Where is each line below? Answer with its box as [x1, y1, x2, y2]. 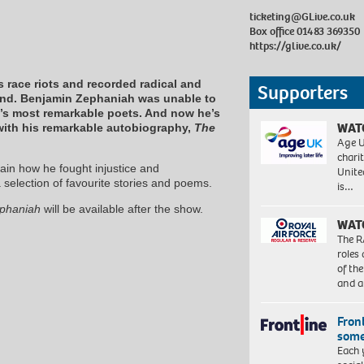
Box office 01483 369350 [249, 23, 361, 39]
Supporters [258, 80, 349, 105]
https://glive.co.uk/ [249, 37, 342, 54]
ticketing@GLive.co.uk [249, 8, 356, 24]
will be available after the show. [44, 201, 203, 215]
